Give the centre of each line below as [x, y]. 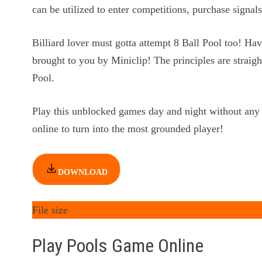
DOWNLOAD [83, 172]
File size [50, 210]
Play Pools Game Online [118, 245]
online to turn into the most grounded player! [128, 128]
